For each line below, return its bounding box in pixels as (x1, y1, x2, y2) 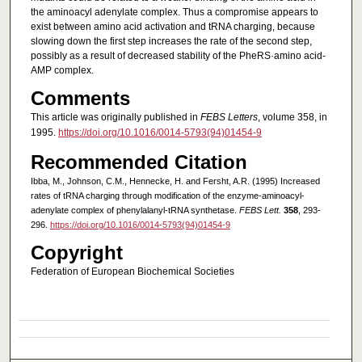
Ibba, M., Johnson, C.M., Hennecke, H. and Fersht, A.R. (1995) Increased (30, 175, 320, 186)
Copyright (30, 241, 123, 263)
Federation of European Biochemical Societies (30, 265, 234, 277)
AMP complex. (30, 65, 94, 77)
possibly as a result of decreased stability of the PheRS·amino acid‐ (30, 50, 326, 62)
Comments (30, 87, 130, 110)
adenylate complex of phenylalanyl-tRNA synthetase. (30, 204, 239, 215)
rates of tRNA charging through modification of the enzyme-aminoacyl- (30, 190, 305, 200)
